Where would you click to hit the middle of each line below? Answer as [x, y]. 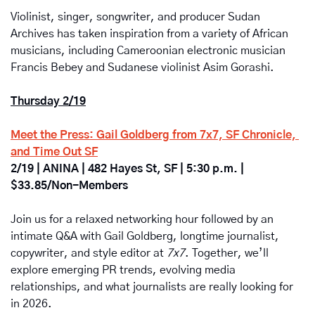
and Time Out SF [54, 152]
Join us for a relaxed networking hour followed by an [142, 220]
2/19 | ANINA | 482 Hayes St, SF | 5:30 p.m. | [127, 169]
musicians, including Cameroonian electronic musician [148, 51]
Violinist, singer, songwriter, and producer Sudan [135, 17]
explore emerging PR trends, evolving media [123, 270]
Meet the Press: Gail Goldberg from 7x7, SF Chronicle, [153, 135]
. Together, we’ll [227, 253]
